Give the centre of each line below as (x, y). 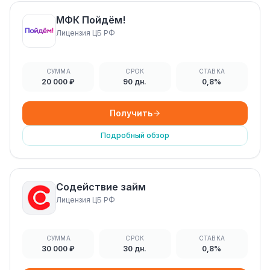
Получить (131, 113)
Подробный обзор (135, 135)
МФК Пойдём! (91, 20)
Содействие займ (101, 187)
